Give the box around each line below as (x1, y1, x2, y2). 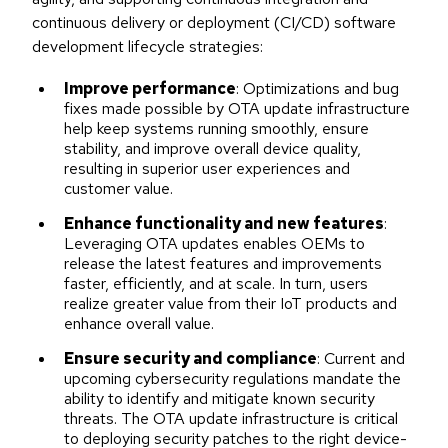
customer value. (64, 178, 173, 200)
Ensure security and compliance (64, 348, 317, 370)
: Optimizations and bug (236, 78, 399, 100)
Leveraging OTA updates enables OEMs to (64, 233, 365, 255)
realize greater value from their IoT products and (64, 293, 397, 315)
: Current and (317, 348, 405, 370)
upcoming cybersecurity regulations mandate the (64, 368, 401, 390)
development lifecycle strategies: (32, 36, 263, 58)
